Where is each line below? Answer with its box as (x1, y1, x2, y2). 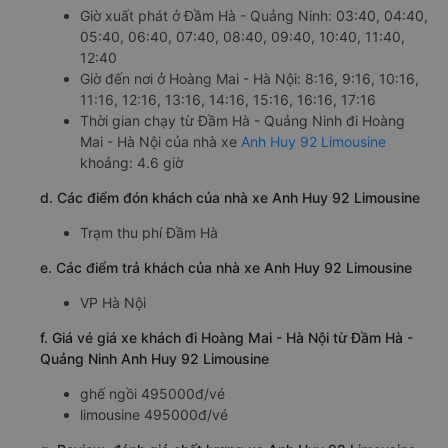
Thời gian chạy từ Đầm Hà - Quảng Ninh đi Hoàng (80, 111, 405, 129)
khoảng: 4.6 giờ (80, 153, 183, 171)
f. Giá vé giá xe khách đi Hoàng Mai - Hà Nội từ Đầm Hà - (40, 328, 413, 346)
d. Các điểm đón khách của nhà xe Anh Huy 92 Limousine (40, 188, 420, 206)
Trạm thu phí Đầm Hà (80, 223, 218, 241)
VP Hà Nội (80, 293, 146, 311)
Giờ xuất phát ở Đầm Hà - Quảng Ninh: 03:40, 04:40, (80, 6, 428, 24)
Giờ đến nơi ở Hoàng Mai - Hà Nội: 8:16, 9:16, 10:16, (80, 69, 419, 87)
